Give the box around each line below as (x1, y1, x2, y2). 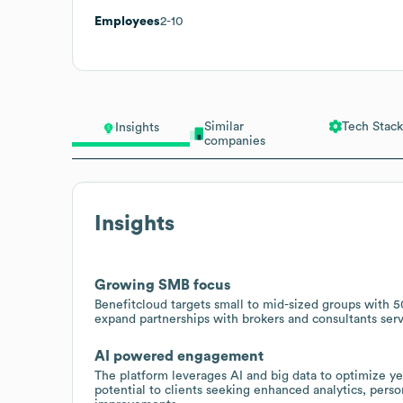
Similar (203, 120, 244, 133)
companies (203, 134, 265, 148)
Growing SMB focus (94, 277, 230, 292)
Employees (94, 14, 160, 28)
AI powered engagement (94, 348, 264, 363)
